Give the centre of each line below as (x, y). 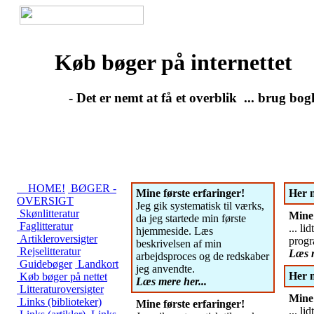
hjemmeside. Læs (175, 231)
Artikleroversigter (57, 239)
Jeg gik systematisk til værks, (200, 206)
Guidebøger (45, 264)
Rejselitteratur (49, 251)
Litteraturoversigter (60, 289)
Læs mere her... (171, 281)
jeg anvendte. (165, 269)
